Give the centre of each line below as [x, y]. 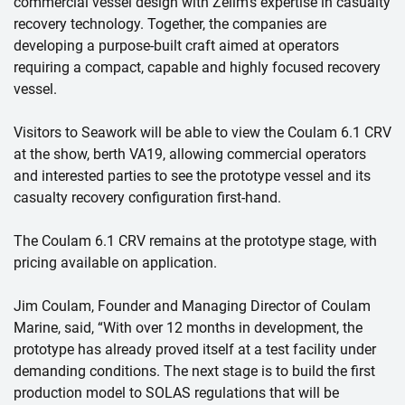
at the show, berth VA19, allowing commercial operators [190, 154]
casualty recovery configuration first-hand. [147, 197]
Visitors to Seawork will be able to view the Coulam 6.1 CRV [202, 132]
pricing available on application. [115, 262]
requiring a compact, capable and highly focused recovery [197, 67]
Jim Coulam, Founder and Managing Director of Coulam [192, 306]
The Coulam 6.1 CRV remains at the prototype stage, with [195, 240]
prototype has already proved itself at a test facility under [195, 349]
